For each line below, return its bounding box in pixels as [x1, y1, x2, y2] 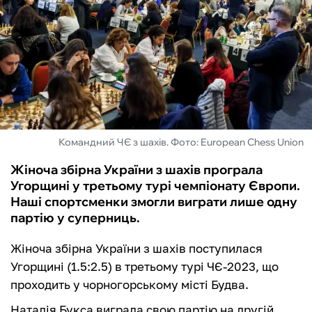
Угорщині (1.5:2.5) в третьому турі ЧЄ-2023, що [10, 259, 279, 274]
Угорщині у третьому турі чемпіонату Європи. [10, 178, 300, 194]
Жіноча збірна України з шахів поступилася [10, 241, 263, 256]
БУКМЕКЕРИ [14, 93, 94, 110]
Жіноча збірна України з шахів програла [10, 162, 263, 178]
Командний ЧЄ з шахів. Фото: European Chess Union [58, 136, 304, 149]
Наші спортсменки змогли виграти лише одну [10, 194, 297, 210]
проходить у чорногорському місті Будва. [10, 277, 249, 292]
